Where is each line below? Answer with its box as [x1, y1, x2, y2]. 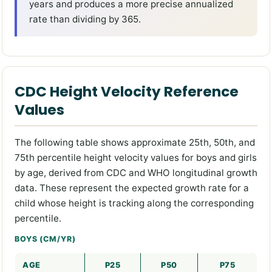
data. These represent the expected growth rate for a [15, 182, 249, 194]
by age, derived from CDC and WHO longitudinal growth [15, 167, 257, 179]
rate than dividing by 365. [29, 13, 141, 25]
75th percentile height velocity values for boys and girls [15, 152, 257, 164]
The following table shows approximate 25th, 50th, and [15, 137, 255, 149]
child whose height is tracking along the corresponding [15, 197, 254, 209]
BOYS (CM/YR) [15, 234, 76, 244]
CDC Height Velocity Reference [15, 82, 239, 102]
